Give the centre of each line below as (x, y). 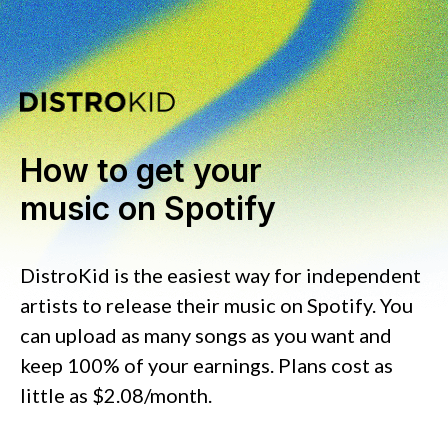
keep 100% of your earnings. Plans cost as (206, 365)
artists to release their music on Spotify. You (216, 305)
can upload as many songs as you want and (206, 335)
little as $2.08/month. (116, 395)
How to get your (141, 170)
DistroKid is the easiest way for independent (220, 275)
